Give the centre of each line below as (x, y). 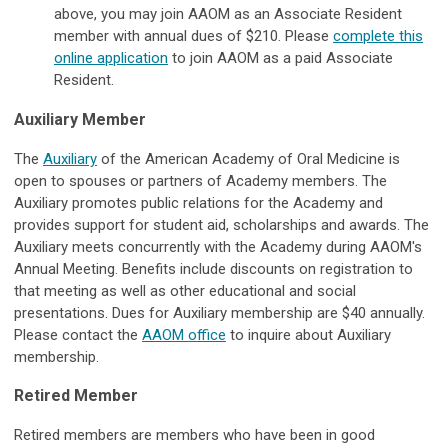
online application (111, 58)
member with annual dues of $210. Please (193, 36)
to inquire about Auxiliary (308, 335)
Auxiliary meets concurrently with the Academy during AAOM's (218, 247)
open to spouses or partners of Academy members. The (200, 181)
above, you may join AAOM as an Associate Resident (228, 14)
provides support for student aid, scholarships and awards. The (221, 225)
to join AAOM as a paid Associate (280, 58)
